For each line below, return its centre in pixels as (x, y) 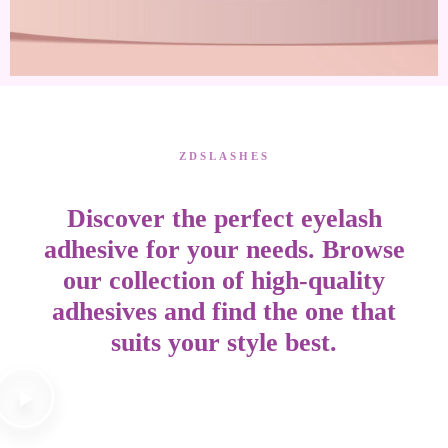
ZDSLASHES (224, 155)
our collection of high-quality (224, 280)
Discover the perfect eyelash (224, 218)
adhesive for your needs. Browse (224, 249)
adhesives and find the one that (224, 311)
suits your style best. (224, 342)
